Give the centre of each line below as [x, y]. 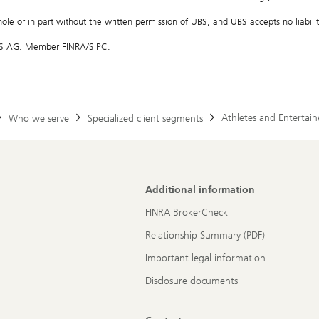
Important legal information [205, 258]
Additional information [200, 189]
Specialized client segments [145, 118]
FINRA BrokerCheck [187, 212]
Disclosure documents [192, 281]
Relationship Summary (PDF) [205, 235]
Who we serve [39, 118]
